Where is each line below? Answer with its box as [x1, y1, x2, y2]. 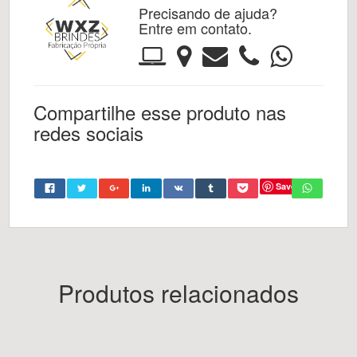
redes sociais [33, 119, 144, 147]
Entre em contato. [138, 18, 252, 39]
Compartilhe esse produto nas [33, 98, 287, 127]
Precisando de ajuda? [138, 2, 277, 24]
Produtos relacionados [58, 276, 299, 311]
